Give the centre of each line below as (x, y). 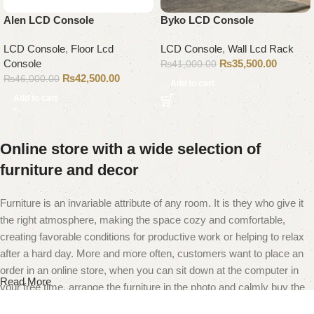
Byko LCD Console (207, 20)
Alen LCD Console (49, 20)
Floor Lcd (92, 48)
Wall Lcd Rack (261, 48)
